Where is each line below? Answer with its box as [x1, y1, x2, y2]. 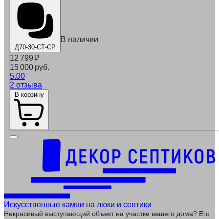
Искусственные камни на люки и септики [4, 200, 152, 209]
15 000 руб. [10, 63, 49, 72]
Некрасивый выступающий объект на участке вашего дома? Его [4, 210, 210, 218]
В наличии [61, 35, 98, 44]
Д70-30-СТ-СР [15, 44, 56, 51]
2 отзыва [10, 81, 42, 89]
